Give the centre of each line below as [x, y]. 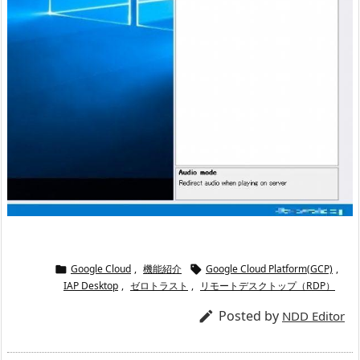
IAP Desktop [91, 286]
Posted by [250, 316]
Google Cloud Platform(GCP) [269, 269]
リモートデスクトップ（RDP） [268, 286]
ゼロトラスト [159, 286]
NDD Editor [313, 316]
